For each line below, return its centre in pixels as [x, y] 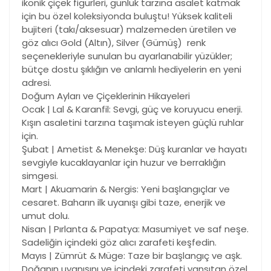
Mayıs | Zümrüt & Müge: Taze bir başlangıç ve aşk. [132, 256]
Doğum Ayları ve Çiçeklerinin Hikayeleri [106, 96]
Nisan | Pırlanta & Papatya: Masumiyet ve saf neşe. [135, 229]
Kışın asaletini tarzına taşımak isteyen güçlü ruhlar [133, 123]
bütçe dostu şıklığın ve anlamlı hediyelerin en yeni [132, 70]
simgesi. [40, 176]
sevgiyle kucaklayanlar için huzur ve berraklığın [124, 163]
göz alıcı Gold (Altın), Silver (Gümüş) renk [114, 43]
